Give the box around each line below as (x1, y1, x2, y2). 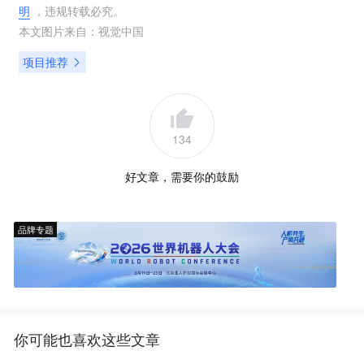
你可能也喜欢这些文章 (14, 328, 161, 350)
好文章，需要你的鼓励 (125, 168, 239, 185)
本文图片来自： (18, 23, 98, 40)
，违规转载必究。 (29, 2, 124, 19)
